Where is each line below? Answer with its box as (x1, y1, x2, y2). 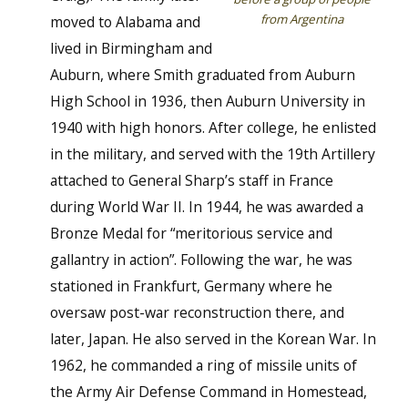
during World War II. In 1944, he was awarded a (49, 197, 363, 218)
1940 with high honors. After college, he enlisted (49, 117, 376, 138)
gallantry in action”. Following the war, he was (49, 250, 352, 270)
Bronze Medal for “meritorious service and (49, 223, 332, 244)
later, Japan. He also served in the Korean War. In (49, 329, 376, 350)
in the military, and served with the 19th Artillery (49, 144, 375, 165)
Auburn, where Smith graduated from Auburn (49, 65, 355, 86)
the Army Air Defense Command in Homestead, (49, 382, 367, 403)
